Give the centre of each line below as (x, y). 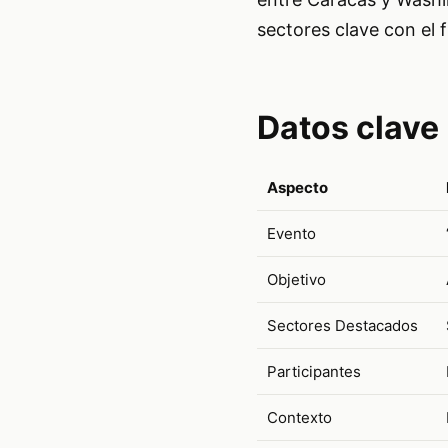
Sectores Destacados (342, 325)
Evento (291, 233)
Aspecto (297, 187)
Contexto (299, 417)
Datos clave (347, 127)
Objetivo (296, 279)
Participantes (313, 371)
